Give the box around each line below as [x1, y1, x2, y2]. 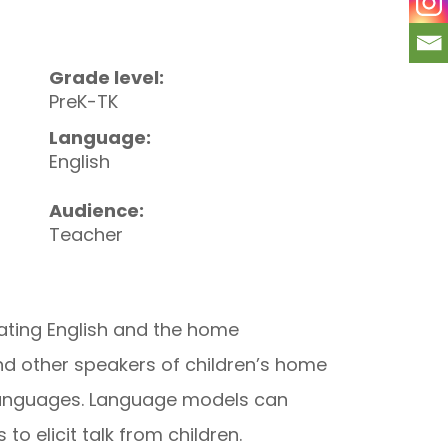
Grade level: [48, 65, 164, 90]
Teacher [48, 222, 123, 247]
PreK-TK [48, 89, 118, 114]
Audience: [48, 198, 144, 223]
